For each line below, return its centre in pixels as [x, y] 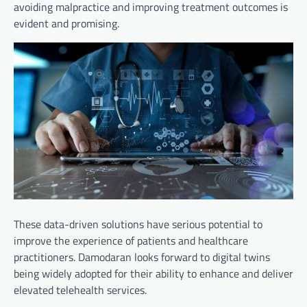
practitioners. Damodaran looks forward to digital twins [142, 257]
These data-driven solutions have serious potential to [138, 224]
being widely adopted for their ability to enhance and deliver [153, 274]
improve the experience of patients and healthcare [131, 241]
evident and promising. [66, 23]
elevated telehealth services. [80, 290]
